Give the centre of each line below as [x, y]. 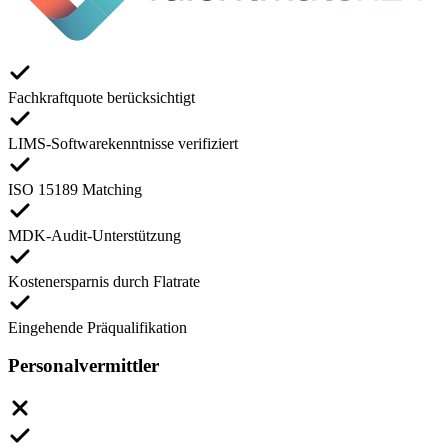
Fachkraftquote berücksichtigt [101, 97]
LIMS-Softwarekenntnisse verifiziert [123, 143]
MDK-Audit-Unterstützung [94, 235]
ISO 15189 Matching [75, 189]
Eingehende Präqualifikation [97, 327]
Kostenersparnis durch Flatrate [104, 281]
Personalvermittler [83, 366]
